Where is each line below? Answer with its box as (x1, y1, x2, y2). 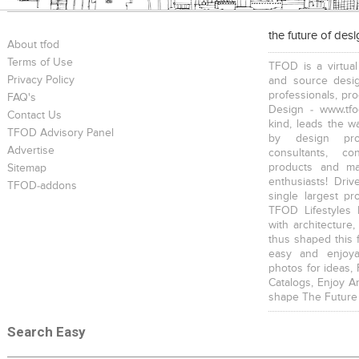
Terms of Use (6, 56, 73, 68)
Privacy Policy (6, 74, 75, 86)
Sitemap (6, 162, 46, 174)
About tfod (6, 38, 59, 50)
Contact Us (6, 109, 62, 121)
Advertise (6, 144, 54, 156)
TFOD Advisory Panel (6, 127, 114, 139)
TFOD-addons (6, 179, 77, 192)
